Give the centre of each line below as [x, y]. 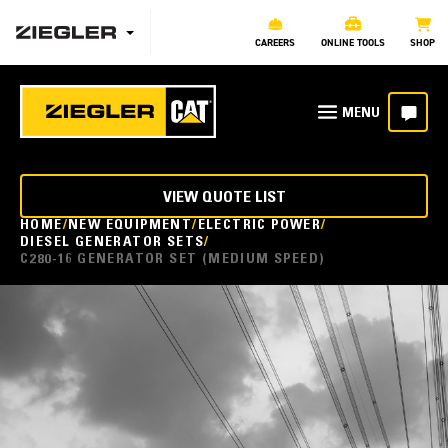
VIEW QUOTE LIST [224, 198]
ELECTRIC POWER [259, 226]
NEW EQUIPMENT [130, 226]
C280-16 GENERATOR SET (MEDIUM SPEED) [172, 260]
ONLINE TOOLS [352, 42]
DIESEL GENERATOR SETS [112, 243]
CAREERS [275, 42]
